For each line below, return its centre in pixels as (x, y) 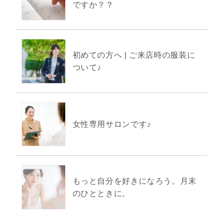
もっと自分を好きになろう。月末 (134, 181)
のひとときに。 (101, 193)
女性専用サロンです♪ (112, 124)
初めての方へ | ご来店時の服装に (134, 55)
